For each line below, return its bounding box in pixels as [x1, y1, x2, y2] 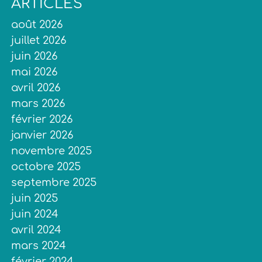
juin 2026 [11, 50, 58, 62]
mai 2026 [11, 65, 58, 78]
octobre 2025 [11, 160, 81, 173]
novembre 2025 [11, 144, 92, 157]
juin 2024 [11, 208, 59, 220]
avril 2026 [11, 81, 61, 94]
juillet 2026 [11, 34, 67, 46]
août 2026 [11, 18, 63, 30]
